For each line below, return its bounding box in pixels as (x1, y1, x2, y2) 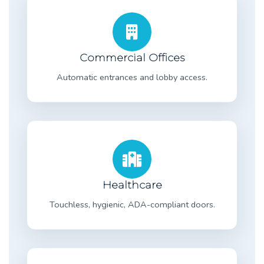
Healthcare (102, 178, 162, 192)
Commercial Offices (80, 51, 184, 64)
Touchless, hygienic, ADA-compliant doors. (49, 198, 215, 210)
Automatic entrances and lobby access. (57, 71, 207, 83)
